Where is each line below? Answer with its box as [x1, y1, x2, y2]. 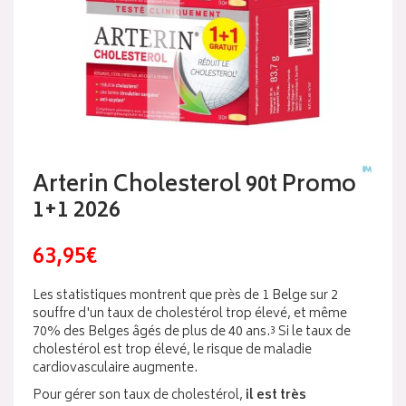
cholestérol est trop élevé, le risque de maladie [33, 339, 312, 362]
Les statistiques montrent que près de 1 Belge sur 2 [33, 285, 338, 307]
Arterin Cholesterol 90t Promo [33, 167, 356, 206]
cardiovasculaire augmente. [33, 357, 198, 380]
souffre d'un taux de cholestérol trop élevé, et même [33, 303, 347, 325]
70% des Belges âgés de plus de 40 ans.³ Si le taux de [33, 321, 351, 343]
